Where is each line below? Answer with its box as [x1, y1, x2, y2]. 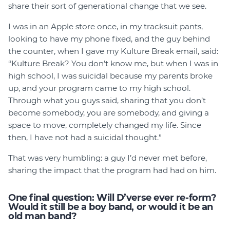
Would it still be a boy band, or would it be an [8, 201, 213, 213]
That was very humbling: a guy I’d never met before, [8, 153, 207, 163]
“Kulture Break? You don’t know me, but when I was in [8, 59, 218, 69]
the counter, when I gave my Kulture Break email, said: [8, 46, 218, 56]
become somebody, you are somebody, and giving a [8, 108, 209, 118]
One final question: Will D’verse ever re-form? [8, 192, 217, 204]
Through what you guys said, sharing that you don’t [8, 95, 206, 106]
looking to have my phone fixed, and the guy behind [8, 34, 210, 44]
